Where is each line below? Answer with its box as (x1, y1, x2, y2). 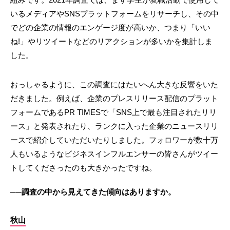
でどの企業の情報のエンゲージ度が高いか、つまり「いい (10, 23, 210, 32)
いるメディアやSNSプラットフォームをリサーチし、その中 (10, 9, 219, 18)
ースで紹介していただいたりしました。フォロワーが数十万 (10, 135, 218, 144)
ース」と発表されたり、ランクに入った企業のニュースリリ (10, 121, 218, 130)
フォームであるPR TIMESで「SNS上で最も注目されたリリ (10, 107, 217, 117)
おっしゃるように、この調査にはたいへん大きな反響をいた (10, 80, 218, 89)
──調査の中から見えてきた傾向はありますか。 (10, 187, 176, 196)
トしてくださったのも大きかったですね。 (10, 163, 157, 172)
